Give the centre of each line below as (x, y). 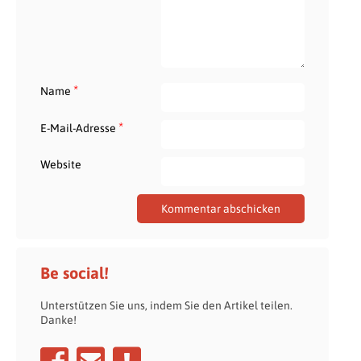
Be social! (75, 272)
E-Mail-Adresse (79, 128)
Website (61, 164)
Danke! (58, 320)
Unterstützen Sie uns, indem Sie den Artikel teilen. (166, 305)
